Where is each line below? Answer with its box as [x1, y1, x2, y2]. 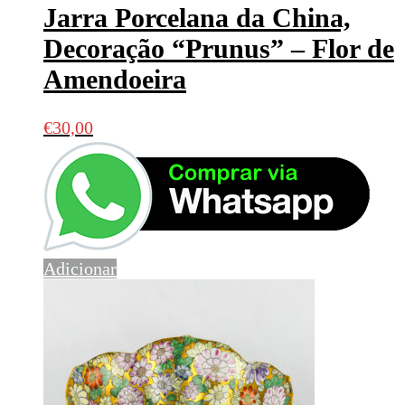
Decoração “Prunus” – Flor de [43, 33, 394, 63]
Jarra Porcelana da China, [43, 2, 351, 33]
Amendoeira [43, 63, 186, 94]
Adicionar [43, 258, 117, 278]
